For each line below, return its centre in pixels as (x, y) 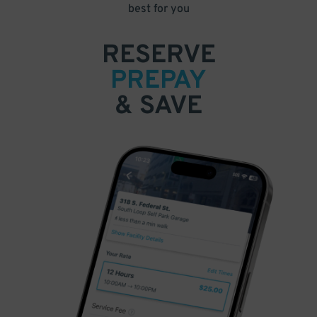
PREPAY (158, 81)
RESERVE (158, 56)
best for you (158, 9)
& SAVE (158, 106)
